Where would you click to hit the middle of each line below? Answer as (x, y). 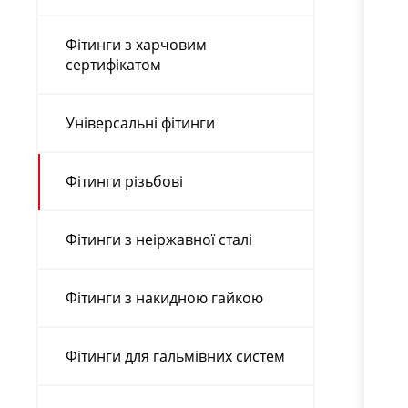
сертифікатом (113, 64)
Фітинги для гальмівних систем (175, 356)
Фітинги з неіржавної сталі (159, 239)
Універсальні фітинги (140, 122)
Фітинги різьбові (124, 181)
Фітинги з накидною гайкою (164, 297)
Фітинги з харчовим (136, 44)
